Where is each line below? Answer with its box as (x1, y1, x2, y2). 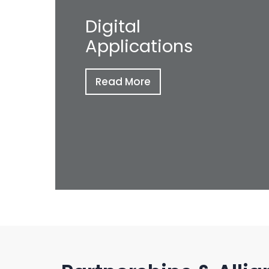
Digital (85, 14, 141, 38)
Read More (95, 74, 151, 89)
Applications (85, 34, 193, 58)
